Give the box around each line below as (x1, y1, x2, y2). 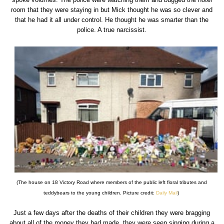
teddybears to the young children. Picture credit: (43, 190, 156, 196)
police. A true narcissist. (77, 25, 147, 33)
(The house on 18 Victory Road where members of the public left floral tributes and (16, 179, 207, 185)
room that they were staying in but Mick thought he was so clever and (11, 5, 213, 13)
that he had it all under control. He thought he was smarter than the (15, 15, 209, 23)
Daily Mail (155, 190, 177, 196)
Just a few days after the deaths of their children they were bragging (13, 209, 210, 217)
